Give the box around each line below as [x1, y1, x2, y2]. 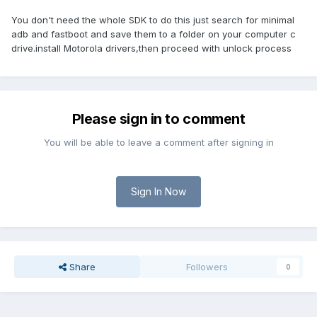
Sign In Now [131, 185, 186, 198]
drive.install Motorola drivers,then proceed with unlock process [11, 42, 292, 54]
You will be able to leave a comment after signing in [43, 137, 274, 149]
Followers [186, 261, 229, 273]
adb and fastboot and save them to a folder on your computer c [11, 28, 296, 40]
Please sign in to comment [71, 110, 246, 128]
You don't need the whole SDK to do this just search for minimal [11, 14, 294, 26]
